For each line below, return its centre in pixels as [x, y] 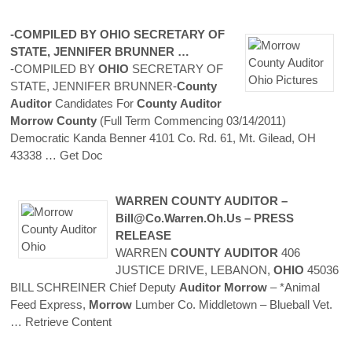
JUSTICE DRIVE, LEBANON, [194, 269]
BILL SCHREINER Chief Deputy [95, 287]
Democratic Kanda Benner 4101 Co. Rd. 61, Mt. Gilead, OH [163, 137]
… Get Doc [74, 155]
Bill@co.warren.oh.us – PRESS [204, 218]
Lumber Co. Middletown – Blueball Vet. [232, 304]
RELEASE [143, 235]
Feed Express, [49, 304]
